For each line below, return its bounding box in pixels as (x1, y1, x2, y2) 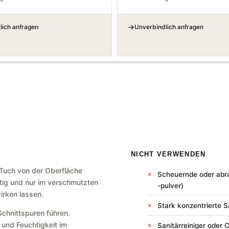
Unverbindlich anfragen (134, 23, 203, 31)
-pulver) (157, 181, 184, 190)
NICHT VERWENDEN (131, 150, 206, 158)
